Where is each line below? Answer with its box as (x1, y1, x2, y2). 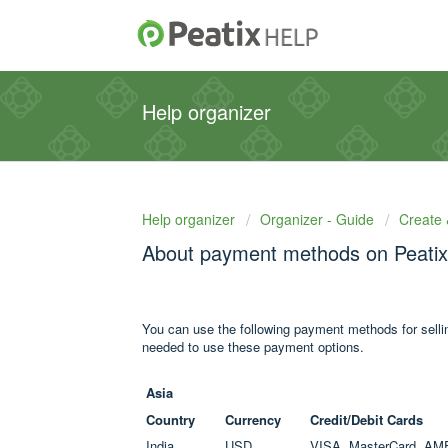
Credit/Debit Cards (310, 410, 423, 429)
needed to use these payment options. (142, 337, 372, 356)
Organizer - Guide (260, 209, 374, 229)
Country (146, 410, 195, 429)
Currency (225, 410, 281, 429)
